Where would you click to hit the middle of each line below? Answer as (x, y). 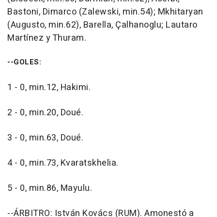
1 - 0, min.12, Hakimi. (49, 88)
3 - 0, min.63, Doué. (45, 138)
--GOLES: (24, 62)
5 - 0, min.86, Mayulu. (50, 188)
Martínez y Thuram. (47, 38)
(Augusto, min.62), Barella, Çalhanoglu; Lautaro (102, 25)
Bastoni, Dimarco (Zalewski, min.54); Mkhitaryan (105, 12)
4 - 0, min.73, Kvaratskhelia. (63, 163)
